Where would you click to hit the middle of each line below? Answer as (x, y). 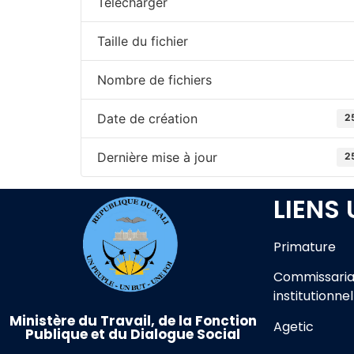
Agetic (294, 326)
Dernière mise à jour (157, 157)
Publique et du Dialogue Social (133, 334)
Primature (305, 247)
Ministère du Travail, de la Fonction (133, 320)
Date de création (147, 119)
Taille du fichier (143, 41)
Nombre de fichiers (154, 80)
